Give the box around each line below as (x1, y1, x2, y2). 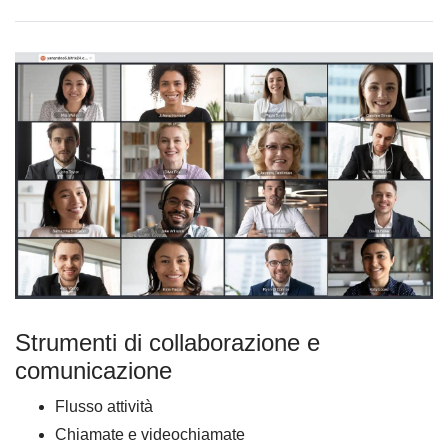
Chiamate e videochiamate (55, 425, 245, 443)
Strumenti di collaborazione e (15, 328, 320, 356)
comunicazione (15, 356, 172, 384)
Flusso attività (55, 397, 153, 415)
